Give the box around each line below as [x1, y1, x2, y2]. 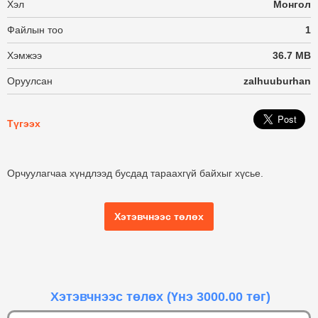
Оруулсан [7, 75, 53, 87]
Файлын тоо [7, 24, 63, 35]
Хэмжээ [7, 50, 42, 61]
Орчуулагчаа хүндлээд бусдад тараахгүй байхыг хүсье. [7, 168, 263, 179]
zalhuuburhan [243, 75, 311, 87]
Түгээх [7, 118, 40, 129]
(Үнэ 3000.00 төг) [166, 289, 270, 304]
